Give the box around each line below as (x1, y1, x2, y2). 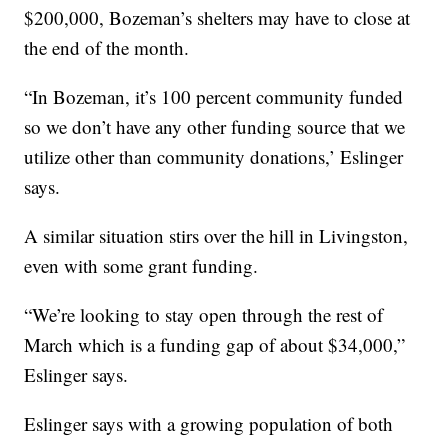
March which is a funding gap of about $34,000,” (24, 332, 406, 358)
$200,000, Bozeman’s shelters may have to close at (24, 5, 411, 31)
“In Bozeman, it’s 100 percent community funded (24, 84, 404, 110)
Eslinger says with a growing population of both (24, 411, 394, 437)
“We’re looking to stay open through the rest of (24, 302, 384, 328)
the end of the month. (24, 35, 190, 61)
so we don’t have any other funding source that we (24, 114, 406, 140)
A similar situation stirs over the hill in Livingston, (24, 223, 409, 249)
